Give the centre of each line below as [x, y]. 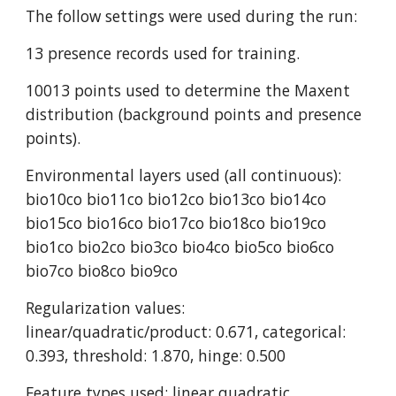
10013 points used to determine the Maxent [188, 90]
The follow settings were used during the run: [192, 16]
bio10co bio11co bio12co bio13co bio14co [176, 199]
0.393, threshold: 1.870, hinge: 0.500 [156, 355]
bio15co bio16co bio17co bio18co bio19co [176, 223]
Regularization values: [106, 308]
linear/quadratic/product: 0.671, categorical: [186, 331]
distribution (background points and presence [194, 114]
